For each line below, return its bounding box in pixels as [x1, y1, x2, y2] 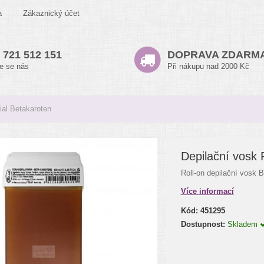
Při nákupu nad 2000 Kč [167, 62, 249, 71]
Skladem [227, 220, 260, 229]
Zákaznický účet [23, 9, 80, 18]
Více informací [180, 187, 234, 196]
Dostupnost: [180, 220, 225, 229]
